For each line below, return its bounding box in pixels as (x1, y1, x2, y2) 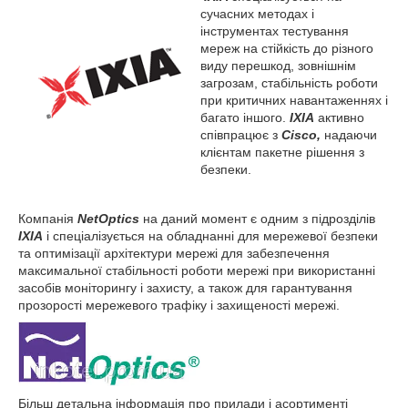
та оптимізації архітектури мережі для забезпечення (18, 245, 330, 260)
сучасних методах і (200, 5, 314, 21)
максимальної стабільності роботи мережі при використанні (18, 262, 375, 278)
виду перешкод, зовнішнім (200, 57, 356, 73)
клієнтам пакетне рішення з (200, 144, 364, 159)
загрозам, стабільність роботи (200, 75, 378, 90)
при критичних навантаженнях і (200, 92, 388, 107)
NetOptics (77, 210, 139, 226)
